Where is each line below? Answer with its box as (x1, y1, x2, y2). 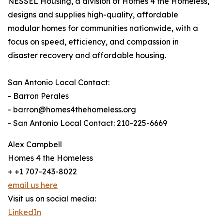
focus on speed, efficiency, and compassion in (8, 37, 179, 47)
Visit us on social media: (8, 194, 96, 204)
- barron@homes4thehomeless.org (8, 105, 136, 115)
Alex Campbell (8, 139, 62, 150)
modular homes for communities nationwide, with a (8, 23, 198, 33)
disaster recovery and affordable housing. (8, 50, 166, 61)
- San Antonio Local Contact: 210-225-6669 (8, 118, 167, 128)
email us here (8, 180, 58, 190)
